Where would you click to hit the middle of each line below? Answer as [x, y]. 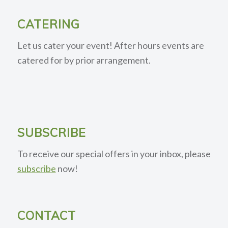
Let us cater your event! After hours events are [110, 45]
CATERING [48, 24]
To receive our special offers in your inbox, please [114, 154]
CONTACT [46, 215]
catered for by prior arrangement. [84, 60]
